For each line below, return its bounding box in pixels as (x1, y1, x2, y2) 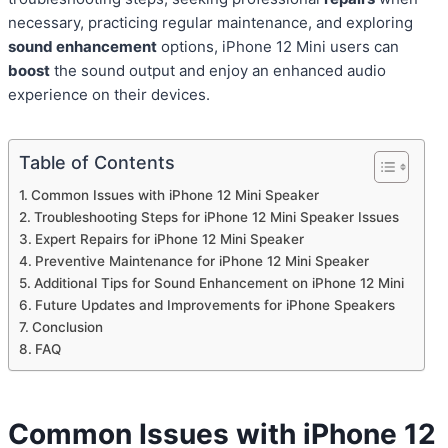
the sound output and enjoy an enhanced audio (50, 61, 386, 81)
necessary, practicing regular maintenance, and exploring (8, 13, 413, 33)
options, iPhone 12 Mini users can (157, 37, 399, 57)
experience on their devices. (8, 85, 210, 105)
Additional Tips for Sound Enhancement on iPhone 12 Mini (33, 275, 404, 292)
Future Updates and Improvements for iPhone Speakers (34, 297, 395, 314)
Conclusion (31, 319, 103, 336)
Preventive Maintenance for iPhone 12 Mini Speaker (34, 253, 369, 270)
